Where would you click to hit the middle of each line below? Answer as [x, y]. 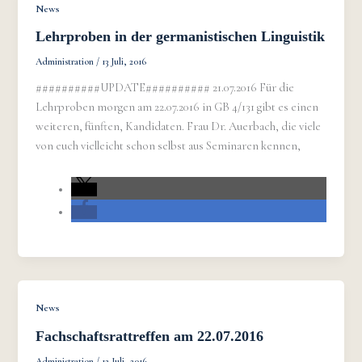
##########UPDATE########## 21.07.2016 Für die [165, 88]
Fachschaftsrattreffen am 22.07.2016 [150, 337]
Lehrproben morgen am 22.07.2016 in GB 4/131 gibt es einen [177, 107]
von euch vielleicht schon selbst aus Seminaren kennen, [168, 146]
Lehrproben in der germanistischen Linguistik [181, 37]
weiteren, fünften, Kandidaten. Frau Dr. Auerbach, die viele [179, 127]
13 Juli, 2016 [124, 62]
